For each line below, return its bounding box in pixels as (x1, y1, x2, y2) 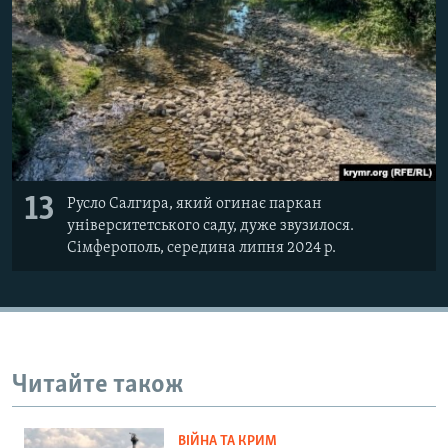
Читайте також (12, 371, 184, 399)
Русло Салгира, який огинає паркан (67, 195, 322, 212)
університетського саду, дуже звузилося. (67, 217, 354, 234)
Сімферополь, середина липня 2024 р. (67, 239, 336, 256)
